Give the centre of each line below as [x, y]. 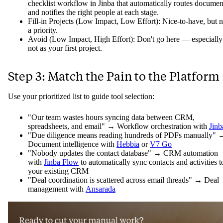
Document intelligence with [72, 144]
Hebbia [128, 144]
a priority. [43, 30]
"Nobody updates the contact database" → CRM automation [123, 153]
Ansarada [101, 189]
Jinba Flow [61, 162]
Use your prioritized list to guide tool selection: [81, 97]
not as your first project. [65, 48]
